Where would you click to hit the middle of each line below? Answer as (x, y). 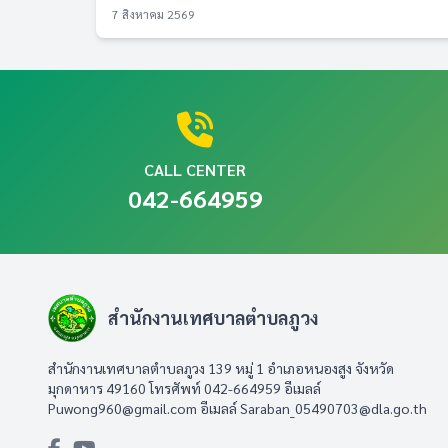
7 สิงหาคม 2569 (153, 14)
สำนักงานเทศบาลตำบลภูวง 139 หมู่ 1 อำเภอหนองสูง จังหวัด (221, 368)
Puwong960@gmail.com (122, 408)
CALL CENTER (195, 169)
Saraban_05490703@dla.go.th (333, 408)
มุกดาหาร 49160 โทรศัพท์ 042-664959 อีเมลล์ (184, 388)
